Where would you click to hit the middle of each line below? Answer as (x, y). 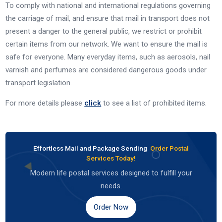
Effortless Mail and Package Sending (92, 148)
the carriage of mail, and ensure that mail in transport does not (108, 19)
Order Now (111, 207)
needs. (111, 186)
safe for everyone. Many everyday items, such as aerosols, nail (108, 57)
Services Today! (111, 158)
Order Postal (169, 148)
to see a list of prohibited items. (154, 103)
